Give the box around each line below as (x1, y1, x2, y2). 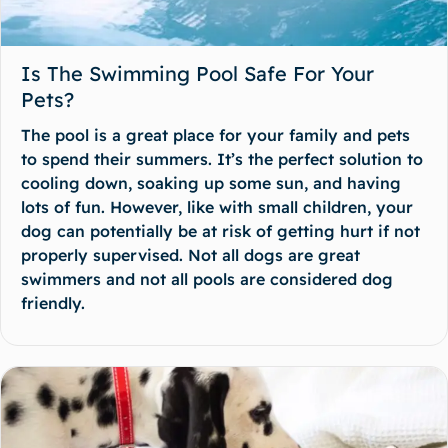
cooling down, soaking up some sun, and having (21, 172, 401, 193)
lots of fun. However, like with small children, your (21, 196, 413, 217)
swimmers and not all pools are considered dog (21, 268, 393, 289)
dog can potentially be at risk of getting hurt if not (21, 220, 420, 241)
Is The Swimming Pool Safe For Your (21, 60, 374, 86)
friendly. (21, 292, 85, 313)
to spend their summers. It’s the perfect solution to (21, 148, 423, 169)
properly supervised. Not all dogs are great (21, 244, 360, 265)
